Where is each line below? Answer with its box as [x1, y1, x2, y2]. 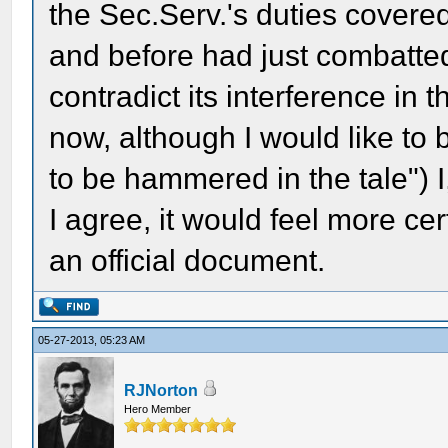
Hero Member [124, 403, 192, 415]
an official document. [49, 244, 326, 277]
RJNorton [124, 382, 199, 399]
